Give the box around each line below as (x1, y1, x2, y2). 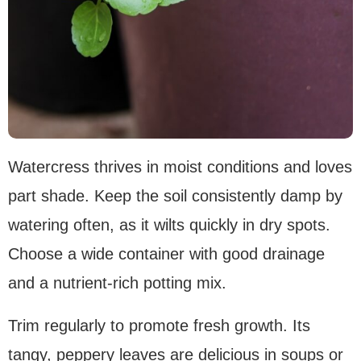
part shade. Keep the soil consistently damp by (8, 187, 342, 205)
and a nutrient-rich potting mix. (8, 274, 226, 293)
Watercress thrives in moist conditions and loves (8, 158, 352, 176)
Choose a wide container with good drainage (8, 245, 325, 263)
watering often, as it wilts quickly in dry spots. (8, 216, 330, 234)
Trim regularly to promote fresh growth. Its (8, 317, 310, 335)
